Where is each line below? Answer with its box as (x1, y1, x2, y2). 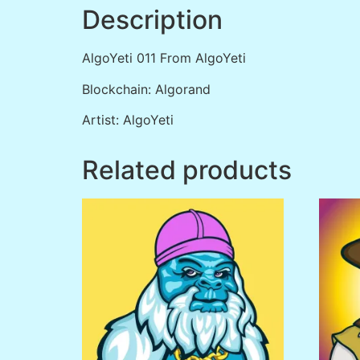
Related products (82, 154, 292, 186)
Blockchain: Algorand (82, 80, 211, 97)
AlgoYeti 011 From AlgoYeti (82, 50, 246, 67)
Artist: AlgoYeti (82, 112, 174, 129)
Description (82, 4, 223, 36)
